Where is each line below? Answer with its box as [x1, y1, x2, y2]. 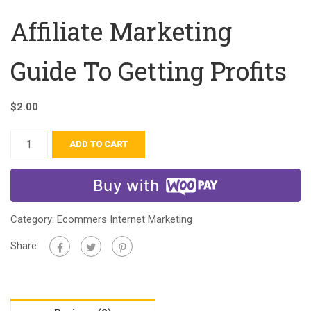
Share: [10, 239, 39, 253]
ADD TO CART [69, 139, 128, 150]
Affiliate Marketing [10, 15, 232, 49]
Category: [10, 213, 57, 226]
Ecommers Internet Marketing [57, 213, 192, 226]
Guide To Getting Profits [10, 54, 287, 88]
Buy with [93, 176, 160, 195]
